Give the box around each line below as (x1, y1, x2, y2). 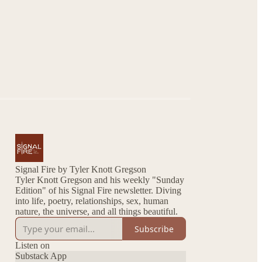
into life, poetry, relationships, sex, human (15, 196, 168, 206)
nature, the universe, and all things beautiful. (15, 206, 178, 216)
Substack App (15, 251, 67, 261)
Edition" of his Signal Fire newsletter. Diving (15, 185, 156, 195)
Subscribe (135, 223, 174, 235)
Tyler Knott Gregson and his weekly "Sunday (15, 175, 184, 185)
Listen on (15, 240, 50, 250)
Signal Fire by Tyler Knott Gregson (15, 164, 146, 174)
